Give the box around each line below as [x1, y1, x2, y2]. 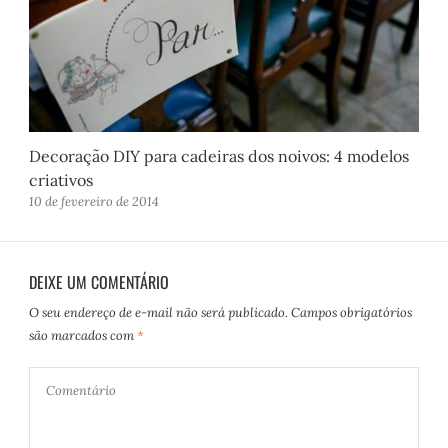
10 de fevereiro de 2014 [29, 193, 160, 211]
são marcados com [29, 326, 138, 344]
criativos [29, 170, 94, 191]
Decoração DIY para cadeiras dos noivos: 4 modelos [29, 146, 410, 167]
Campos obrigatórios [291, 303, 413, 321]
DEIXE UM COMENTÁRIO [29, 269, 170, 294]
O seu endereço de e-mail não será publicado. [29, 303, 289, 321]
